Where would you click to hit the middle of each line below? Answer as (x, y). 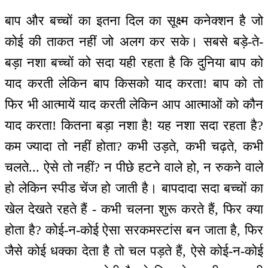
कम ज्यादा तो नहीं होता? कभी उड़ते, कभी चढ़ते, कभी (134, 146)
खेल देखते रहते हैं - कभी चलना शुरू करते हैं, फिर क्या (134, 209)
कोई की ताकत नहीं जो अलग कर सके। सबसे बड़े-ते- (134, 41)
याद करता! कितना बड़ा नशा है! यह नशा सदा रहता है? (134, 125)
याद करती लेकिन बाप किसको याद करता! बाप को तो (134, 83)
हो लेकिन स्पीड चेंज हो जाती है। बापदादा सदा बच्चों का (134, 188)
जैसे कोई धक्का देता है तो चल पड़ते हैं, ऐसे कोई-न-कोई (134, 251)
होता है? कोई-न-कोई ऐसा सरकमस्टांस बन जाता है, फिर (134, 230)
